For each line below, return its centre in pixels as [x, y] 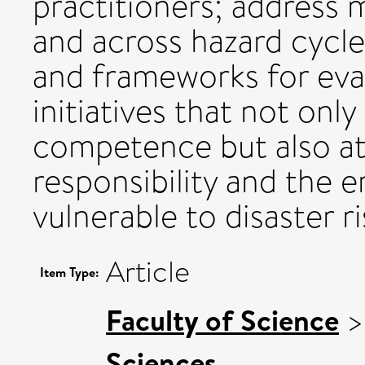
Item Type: [70, 272]
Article [148, 272]
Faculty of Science [222, 320]
